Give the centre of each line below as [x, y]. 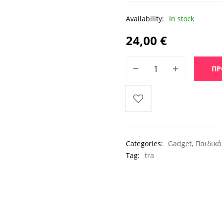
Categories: [144, 143]
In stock [182, 19]
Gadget [180, 143]
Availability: [145, 19]
